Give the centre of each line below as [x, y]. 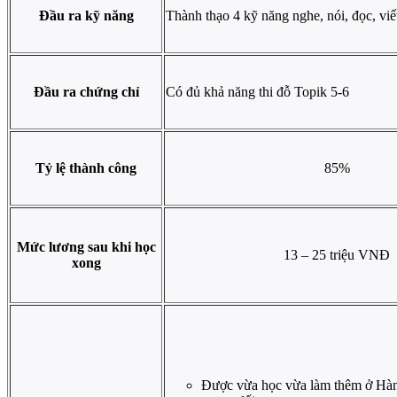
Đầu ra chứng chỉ [86, 92]
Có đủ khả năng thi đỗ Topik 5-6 [257, 92]
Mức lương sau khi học [86, 247]
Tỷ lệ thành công [86, 168]
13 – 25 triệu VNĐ [337, 255]
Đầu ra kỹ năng [86, 16]
